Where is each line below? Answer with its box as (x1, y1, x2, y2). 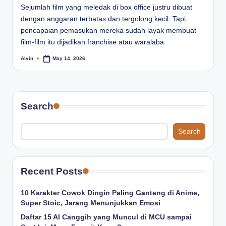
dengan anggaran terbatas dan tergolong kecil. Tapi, (21, 15, 188, 23)
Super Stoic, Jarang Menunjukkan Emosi (21, 199, 160, 207)
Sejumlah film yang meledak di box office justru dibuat (21, 4, 192, 12)
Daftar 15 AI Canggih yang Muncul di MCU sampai (21, 213, 192, 221)
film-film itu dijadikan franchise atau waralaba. (21, 38, 166, 46)
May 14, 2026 (52, 55, 86, 62)
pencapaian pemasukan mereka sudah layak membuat (21, 27, 196, 35)
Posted (20, 58, 38, 64)
